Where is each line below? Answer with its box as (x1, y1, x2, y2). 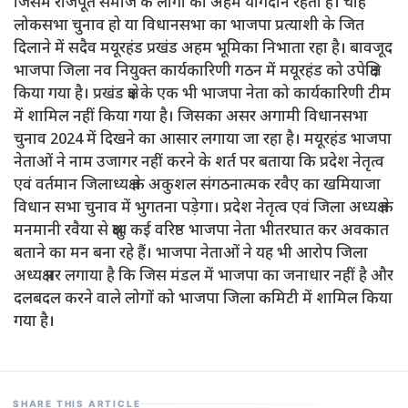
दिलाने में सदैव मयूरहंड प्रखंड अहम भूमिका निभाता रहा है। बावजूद (14, 39, 393, 59)
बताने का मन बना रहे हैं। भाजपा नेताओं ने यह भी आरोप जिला (14, 244, 368, 264)
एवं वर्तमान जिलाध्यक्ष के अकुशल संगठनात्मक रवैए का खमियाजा (14, 176, 381, 196)
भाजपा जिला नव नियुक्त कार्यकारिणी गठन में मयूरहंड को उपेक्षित (14, 62, 379, 82)
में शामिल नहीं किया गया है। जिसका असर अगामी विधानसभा (14, 107, 368, 127)
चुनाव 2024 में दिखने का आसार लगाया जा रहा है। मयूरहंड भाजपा (14, 130, 392, 150)
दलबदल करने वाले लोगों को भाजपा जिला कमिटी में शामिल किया (14, 290, 393, 310)
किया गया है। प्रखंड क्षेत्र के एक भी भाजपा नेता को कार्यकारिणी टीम (14, 85, 391, 105)
